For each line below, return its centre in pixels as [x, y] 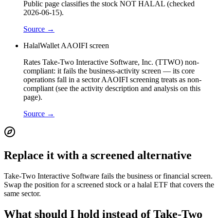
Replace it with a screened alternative [98, 155]
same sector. [22, 194]
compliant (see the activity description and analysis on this [112, 88]
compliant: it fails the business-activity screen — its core [109, 71]
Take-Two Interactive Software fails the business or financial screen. [108, 176]
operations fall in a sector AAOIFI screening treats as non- [112, 79]
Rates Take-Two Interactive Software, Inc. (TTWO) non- [111, 62]
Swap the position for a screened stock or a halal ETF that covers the [109, 185]
